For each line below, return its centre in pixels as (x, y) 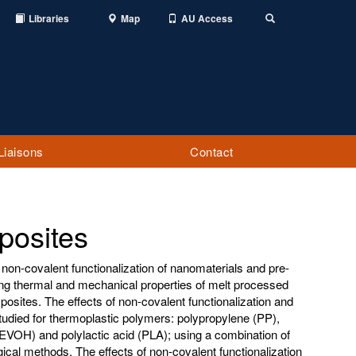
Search (287, 27)
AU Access (207, 18)
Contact (212, 151)
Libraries (49, 18)
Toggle (287, 17)
